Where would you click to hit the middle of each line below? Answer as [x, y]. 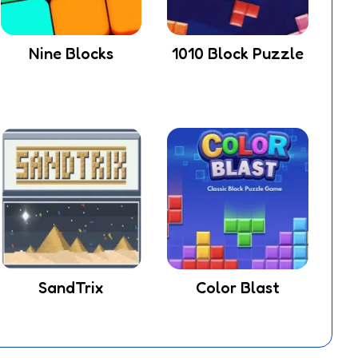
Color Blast [238, 287]
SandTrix [71, 287]
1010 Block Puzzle [238, 54]
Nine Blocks [71, 54]
